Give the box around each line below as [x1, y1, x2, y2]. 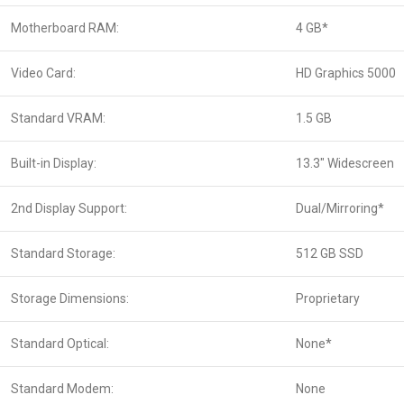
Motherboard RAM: [11, 21, 119, 36]
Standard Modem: [11, 381, 114, 397]
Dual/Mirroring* [296, 201, 384, 216]
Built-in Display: [11, 156, 96, 171]
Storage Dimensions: [11, 291, 129, 307]
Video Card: [11, 66, 76, 81]
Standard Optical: [11, 336, 109, 352]
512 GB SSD [296, 246, 363, 262]
